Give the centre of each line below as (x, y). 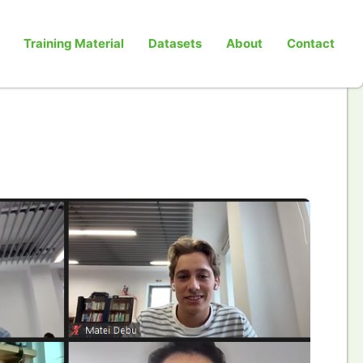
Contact (311, 43)
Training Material (74, 43)
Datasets (175, 43)
